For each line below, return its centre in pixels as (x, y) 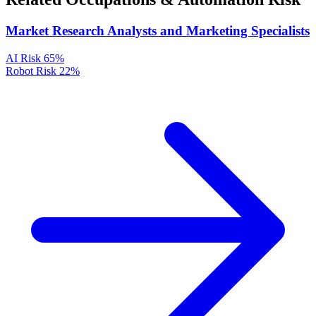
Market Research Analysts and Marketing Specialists (158, 30)
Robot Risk (31, 71)
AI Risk (23, 58)
